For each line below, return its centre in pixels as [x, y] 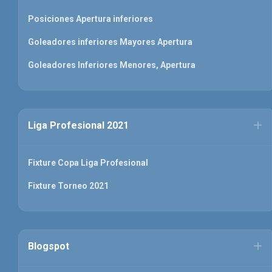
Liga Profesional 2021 [78, 125]
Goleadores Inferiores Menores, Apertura [112, 65]
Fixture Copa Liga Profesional [88, 162]
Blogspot [49, 246]
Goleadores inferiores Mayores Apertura [110, 42]
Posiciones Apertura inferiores [90, 19]
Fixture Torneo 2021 [68, 185]
